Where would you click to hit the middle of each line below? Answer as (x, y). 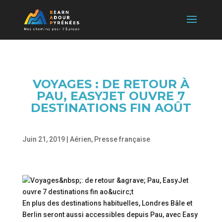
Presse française (122, 139)
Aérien (80, 139)
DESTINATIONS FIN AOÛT (111, 108)
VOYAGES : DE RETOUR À (111, 84)
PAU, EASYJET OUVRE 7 (111, 96)
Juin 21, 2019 (43, 139)
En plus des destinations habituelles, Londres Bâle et (107, 203)
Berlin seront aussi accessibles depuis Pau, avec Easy (110, 215)
